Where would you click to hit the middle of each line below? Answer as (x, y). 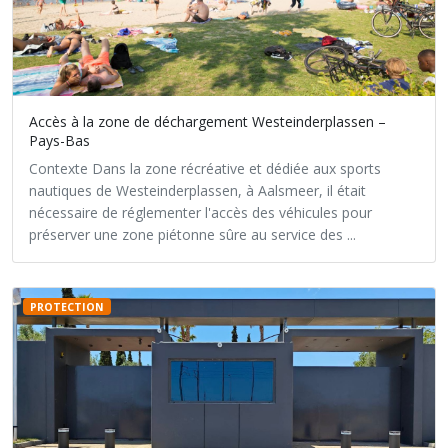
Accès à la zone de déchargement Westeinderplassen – (207, 121)
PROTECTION (66, 306)
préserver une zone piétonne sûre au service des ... (192, 234)
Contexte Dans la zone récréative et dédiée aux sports (205, 168)
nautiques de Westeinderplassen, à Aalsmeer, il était (197, 190)
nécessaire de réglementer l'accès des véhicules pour (200, 212)
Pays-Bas (59, 140)
